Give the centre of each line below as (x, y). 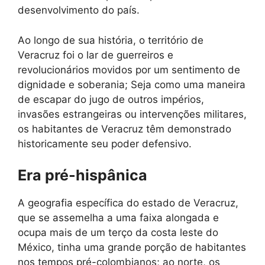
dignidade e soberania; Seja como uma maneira (132, 84)
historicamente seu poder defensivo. (105, 143)
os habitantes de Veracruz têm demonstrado (125, 129)
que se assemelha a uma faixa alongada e (118, 218)
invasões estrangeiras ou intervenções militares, (132, 114)
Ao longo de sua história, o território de (111, 40)
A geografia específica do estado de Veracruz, (128, 203)
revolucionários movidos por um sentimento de (129, 70)
